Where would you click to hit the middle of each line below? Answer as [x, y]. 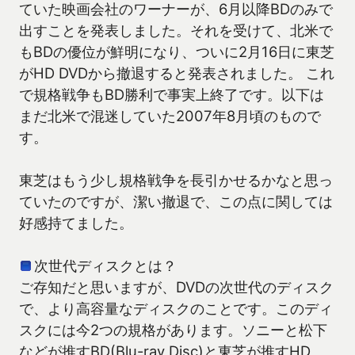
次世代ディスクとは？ [105, 265]
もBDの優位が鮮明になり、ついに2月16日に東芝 [177, 51]
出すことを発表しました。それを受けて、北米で [176, 30]
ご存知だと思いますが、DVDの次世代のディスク [176, 286]
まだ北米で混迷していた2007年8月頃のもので [170, 115]
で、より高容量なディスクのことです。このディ [176, 308]
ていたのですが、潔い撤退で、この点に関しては [176, 201]
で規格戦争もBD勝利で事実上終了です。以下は [172, 94]
